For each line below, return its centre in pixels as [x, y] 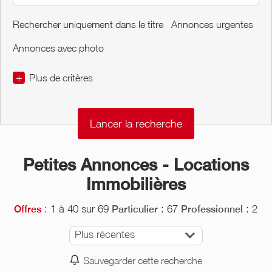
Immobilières [136, 184]
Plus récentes [104, 234]
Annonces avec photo [58, 47]
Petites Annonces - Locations [136, 164]
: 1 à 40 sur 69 [75, 209]
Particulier [135, 209]
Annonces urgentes [212, 24]
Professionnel [212, 209]
